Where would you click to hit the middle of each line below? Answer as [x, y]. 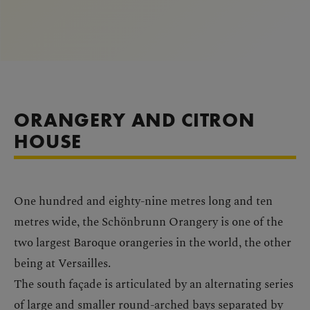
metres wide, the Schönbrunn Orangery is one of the [148, 221]
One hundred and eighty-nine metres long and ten [143, 200]
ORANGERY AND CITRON [135, 120]
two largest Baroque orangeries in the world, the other [153, 241]
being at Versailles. [64, 262]
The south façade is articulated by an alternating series [154, 283]
